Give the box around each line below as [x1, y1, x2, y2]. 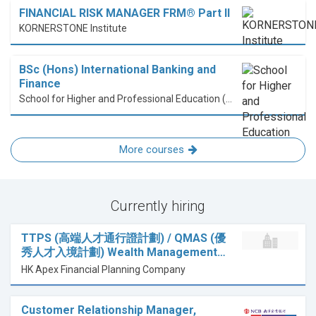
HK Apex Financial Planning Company [21, 264, 186, 276]
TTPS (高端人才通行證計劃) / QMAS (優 [21, 231, 226, 245]
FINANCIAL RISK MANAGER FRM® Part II [19, 6, 230, 20]
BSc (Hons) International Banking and [19, 63, 216, 77]
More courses [119, 143, 184, 157]
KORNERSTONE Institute [19, 23, 127, 35]
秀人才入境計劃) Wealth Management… [21, 245, 226, 260]
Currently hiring [111, 197, 205, 215]
